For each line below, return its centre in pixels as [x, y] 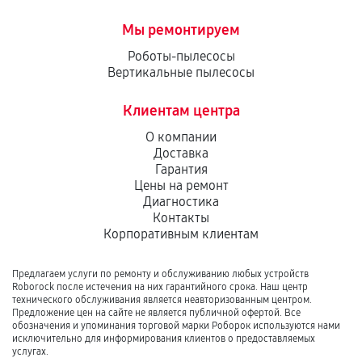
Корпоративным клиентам [181, 234]
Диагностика [181, 202]
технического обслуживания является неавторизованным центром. [162, 300]
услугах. [30, 351]
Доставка [181, 153]
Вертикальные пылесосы [181, 72]
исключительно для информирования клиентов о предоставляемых [164, 339]
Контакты [181, 218]
